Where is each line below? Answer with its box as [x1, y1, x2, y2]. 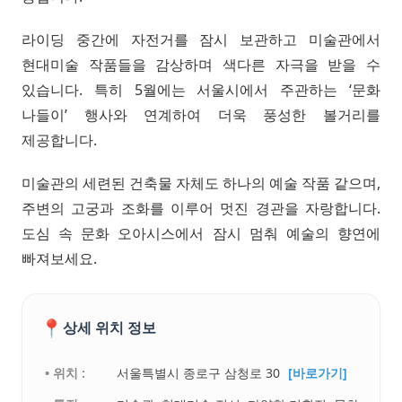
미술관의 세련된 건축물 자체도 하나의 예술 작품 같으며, [22, 172, 380, 193]
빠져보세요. [22, 248, 97, 268]
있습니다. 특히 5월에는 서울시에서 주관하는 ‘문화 [22, 79, 380, 100]
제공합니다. [22, 129, 97, 150]
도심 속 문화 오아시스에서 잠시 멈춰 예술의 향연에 [22, 223, 380, 243]
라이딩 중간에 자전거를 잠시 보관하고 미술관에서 [22, 29, 380, 49]
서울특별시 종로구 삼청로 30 [117, 363, 284, 381]
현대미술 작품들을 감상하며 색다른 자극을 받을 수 [22, 54, 380, 74]
